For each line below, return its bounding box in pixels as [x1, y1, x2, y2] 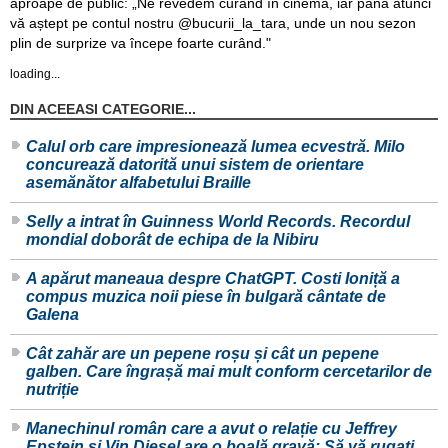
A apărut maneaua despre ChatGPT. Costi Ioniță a [26, 270, 400, 288]
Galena [26, 306, 79, 324]
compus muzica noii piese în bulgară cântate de [26, 288, 386, 306]
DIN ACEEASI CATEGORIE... [10, 101, 196, 118]
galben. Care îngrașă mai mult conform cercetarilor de [26, 363, 432, 381]
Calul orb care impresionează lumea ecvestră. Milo [26, 138, 405, 156]
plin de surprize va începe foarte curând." [10, 34, 271, 51]
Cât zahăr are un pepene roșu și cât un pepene [26, 345, 379, 363]
